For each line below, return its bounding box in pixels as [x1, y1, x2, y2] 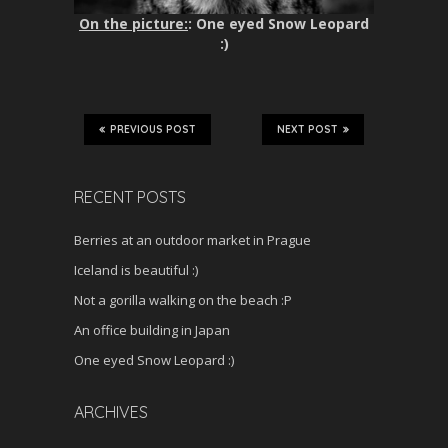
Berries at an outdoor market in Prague [74, 231, 311, 250]
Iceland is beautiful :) [74, 261, 198, 280]
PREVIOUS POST [110, 123, 196, 137]
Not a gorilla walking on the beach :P [74, 291, 292, 310]
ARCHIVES [74, 402, 148, 423]
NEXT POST [277, 123, 338, 137]
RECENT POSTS [74, 187, 186, 208]
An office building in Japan [74, 321, 230, 340]
